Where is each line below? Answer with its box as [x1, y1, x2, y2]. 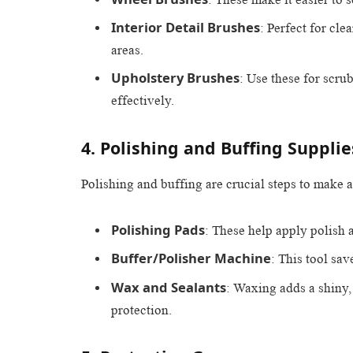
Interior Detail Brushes [111, 17, 260, 36]
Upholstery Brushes [111, 69, 240, 87]
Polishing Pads [111, 220, 205, 239]
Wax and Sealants [111, 277, 226, 296]
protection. [111, 302, 172, 318]
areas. [111, 42, 143, 58]
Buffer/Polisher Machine [111, 249, 271, 268]
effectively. [111, 93, 174, 109]
